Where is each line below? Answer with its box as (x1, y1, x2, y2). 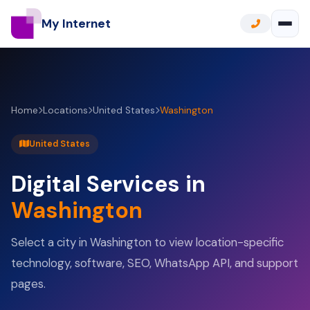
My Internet (42, 15, 111, 31)
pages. (11, 275, 46, 291)
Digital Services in (11, 169, 206, 199)
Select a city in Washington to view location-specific (11, 234, 284, 250)
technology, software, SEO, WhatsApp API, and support (11, 255, 298, 271)
